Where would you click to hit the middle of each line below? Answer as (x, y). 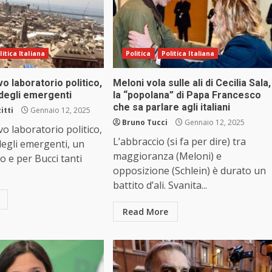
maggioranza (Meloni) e (167, 156)
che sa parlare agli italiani (171, 107)
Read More (145, 212)
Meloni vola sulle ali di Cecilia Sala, (192, 83)
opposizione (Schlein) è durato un (189, 171)
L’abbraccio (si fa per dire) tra (179, 142)
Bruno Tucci (144, 123)
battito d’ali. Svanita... (160, 185)
